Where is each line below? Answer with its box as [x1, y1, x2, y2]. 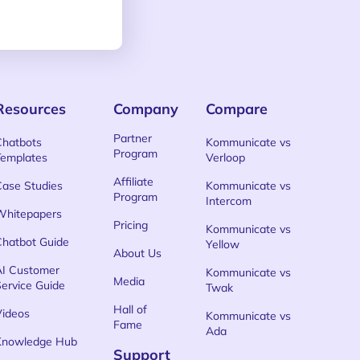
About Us [112, 246, 162, 260]
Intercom [205, 194, 252, 208]
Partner [112, 131, 152, 145]
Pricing [112, 218, 148, 232]
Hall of [112, 302, 147, 317]
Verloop [205, 150, 245, 165]
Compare [205, 100, 268, 118]
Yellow [205, 237, 239, 252]
